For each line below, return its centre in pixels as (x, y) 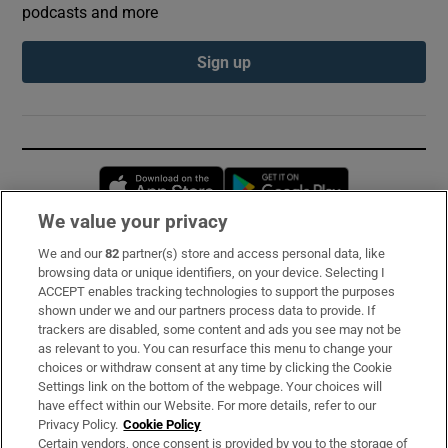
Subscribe (58, 265)
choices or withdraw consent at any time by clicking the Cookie (215, 367)
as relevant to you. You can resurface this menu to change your (215, 348)
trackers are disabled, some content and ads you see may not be (220, 329)
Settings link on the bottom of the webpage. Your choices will (210, 386)
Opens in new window (296, 176)
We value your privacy (133, 221)
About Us (55, 339)
